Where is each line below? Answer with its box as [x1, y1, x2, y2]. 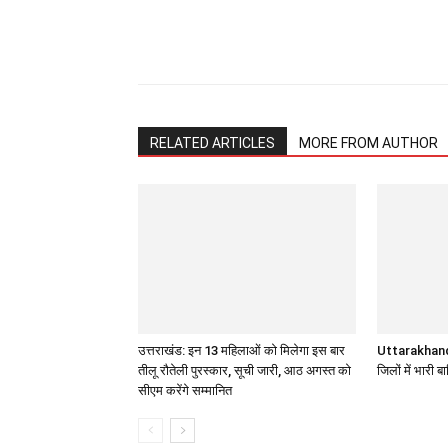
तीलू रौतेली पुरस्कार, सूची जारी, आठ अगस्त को [138, 363, 351, 378]
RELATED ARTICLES [150, 135, 275, 151]
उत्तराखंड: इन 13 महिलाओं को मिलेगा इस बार [138, 343, 345, 358]
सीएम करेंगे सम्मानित [138, 383, 232, 398]
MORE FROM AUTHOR [299, 135, 438, 151]
